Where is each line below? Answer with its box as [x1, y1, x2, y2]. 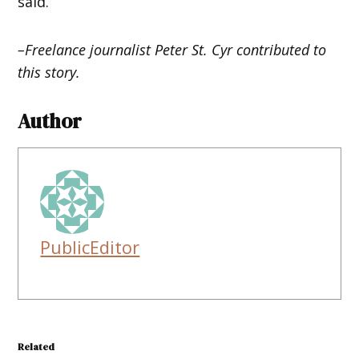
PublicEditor [40, 235, 140, 259]
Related [18, 339, 55, 353]
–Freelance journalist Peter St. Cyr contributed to [18, 39, 327, 59]
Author [18, 107, 83, 135]
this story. [18, 62, 81, 82]
